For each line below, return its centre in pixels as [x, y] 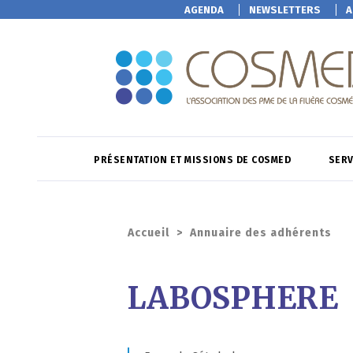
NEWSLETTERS [284, 10]
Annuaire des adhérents [261, 233]
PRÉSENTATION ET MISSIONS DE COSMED [194, 160]
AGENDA [204, 10]
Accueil [149, 233]
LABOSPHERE [233, 298]
